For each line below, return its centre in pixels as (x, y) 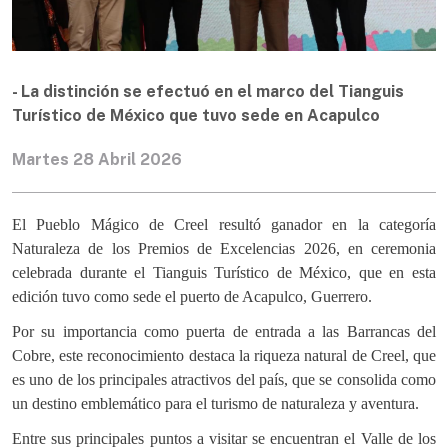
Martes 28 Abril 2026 (97, 159)
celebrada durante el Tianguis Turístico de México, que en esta (224, 272)
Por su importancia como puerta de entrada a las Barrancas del (224, 331)
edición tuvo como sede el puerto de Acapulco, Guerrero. (192, 296)
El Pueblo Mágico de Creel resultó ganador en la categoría (224, 224)
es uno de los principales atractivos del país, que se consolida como (224, 379)
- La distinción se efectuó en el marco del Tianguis (208, 91)
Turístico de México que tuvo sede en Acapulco (196, 115)
